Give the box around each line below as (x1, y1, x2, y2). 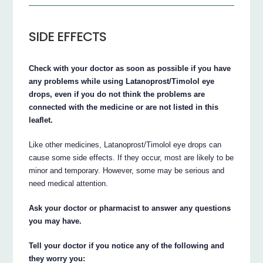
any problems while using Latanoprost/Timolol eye (29, 77, 215, 86)
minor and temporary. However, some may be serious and (29, 166, 225, 176)
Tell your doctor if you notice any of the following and (29, 241, 225, 251)
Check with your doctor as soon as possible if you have (29, 64, 231, 73)
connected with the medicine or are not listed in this (29, 103, 219, 112)
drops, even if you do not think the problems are (29, 90, 205, 99)
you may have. (29, 217, 82, 226)
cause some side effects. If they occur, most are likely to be (29, 153, 234, 163)
